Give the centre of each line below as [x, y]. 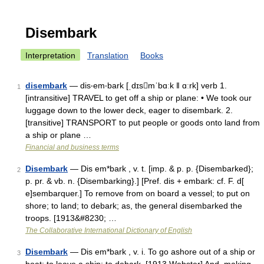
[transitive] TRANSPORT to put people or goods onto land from [143, 123]
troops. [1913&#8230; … [71, 218]
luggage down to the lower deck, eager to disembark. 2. [129, 110]
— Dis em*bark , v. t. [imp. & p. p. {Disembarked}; [161, 169]
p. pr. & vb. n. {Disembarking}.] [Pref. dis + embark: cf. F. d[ [135, 181]
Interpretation [50, 55]
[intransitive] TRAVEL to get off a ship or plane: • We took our [138, 98]
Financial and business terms [72, 147]
